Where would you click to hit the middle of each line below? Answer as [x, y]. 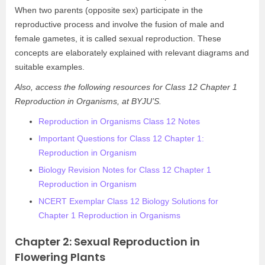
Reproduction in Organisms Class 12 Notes [119, 121]
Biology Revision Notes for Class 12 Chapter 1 [125, 170]
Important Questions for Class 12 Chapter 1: [121, 138]
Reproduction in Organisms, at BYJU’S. [88, 101]
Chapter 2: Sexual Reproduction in [107, 242]
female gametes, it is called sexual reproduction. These [118, 38]
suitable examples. [50, 67]
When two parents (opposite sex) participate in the [109, 10]
